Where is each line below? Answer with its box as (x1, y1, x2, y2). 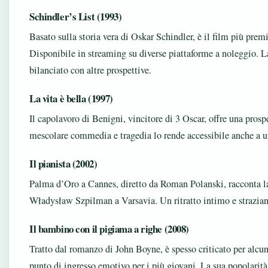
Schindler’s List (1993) (29, 9, 122, 24)
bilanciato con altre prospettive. (29, 63, 151, 77)
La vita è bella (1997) (29, 91, 113, 106)
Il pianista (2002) (29, 156, 98, 171)
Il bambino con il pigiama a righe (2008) (29, 221, 190, 236)
